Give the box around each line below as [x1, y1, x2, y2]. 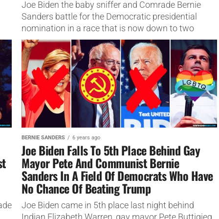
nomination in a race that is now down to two [22, 23, 194, 33]
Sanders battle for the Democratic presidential [22, 11, 197, 22]
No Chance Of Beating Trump [22, 179, 151, 197]
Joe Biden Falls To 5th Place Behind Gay [22, 141, 200, 159]
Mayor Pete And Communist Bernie [22, 153, 179, 172]
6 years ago [72, 134, 100, 141]
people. [22, 35, 49, 45]
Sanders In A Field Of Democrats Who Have [22, 166, 213, 184]
